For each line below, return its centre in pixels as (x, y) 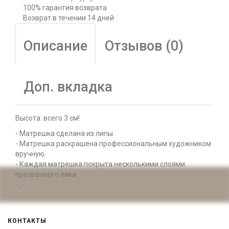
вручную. (31, 154)
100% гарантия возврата (65, 8)
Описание (55, 46)
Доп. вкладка (68, 87)
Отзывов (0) (144, 46)
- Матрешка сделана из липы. (65, 133)
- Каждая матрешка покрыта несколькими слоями (100, 164)
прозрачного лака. (47, 174)
